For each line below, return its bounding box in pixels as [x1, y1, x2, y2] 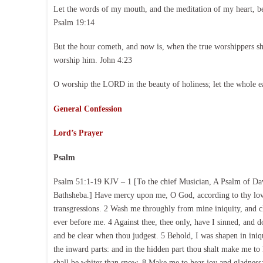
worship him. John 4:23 [53, 56, 132, 65]
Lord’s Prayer [53, 129, 103, 138]
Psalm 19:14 [53, 18, 95, 27]
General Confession [53, 104, 122, 113]
